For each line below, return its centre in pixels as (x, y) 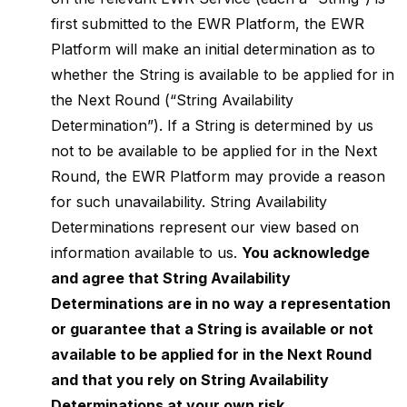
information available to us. (146, 253)
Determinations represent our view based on (205, 227)
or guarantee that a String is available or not (212, 329)
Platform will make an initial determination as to (213, 49)
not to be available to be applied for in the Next (214, 151)
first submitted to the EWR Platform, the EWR (208, 24)
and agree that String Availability (171, 278)
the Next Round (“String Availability (172, 100)
